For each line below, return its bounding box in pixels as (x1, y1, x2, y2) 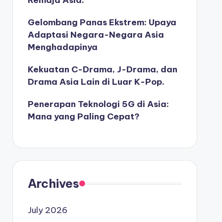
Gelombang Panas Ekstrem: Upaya (27, 17, 176, 28)
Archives (27, 176, 79, 191)
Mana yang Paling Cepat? (27, 111, 140, 122)
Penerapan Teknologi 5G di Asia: (27, 99, 169, 110)
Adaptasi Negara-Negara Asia (27, 29, 164, 40)
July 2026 (27, 205, 67, 216)
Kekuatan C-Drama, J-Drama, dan (27, 64, 177, 75)
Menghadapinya (27, 42, 98, 53)
